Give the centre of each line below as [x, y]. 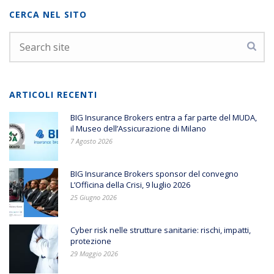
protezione [91, 241]
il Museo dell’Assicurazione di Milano [138, 129]
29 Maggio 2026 [94, 254]
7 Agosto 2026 [91, 141]
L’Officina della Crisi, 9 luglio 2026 [130, 185]
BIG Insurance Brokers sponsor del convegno [154, 174]
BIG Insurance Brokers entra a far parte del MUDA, [164, 118]
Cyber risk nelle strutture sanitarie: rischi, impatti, [161, 230]
